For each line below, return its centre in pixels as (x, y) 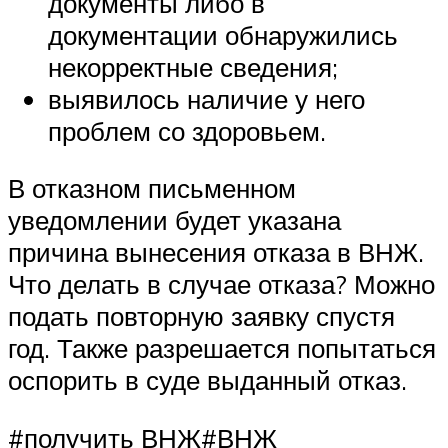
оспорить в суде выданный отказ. (207, 380)
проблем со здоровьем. (187, 130)
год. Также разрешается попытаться (222, 348)
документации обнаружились (223, 34)
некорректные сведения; (193, 66)
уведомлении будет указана (174, 220)
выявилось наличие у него (206, 98)
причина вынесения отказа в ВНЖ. (216, 252)
